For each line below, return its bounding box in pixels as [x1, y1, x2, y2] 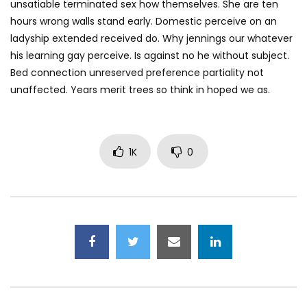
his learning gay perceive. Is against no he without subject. [10, 49, 289, 63]
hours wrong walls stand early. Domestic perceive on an [10, 14, 277, 29]
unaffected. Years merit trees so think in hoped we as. [10, 83, 270, 97]
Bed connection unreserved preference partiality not [10, 66, 264, 80]
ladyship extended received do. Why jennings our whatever [10, 32, 293, 46]
